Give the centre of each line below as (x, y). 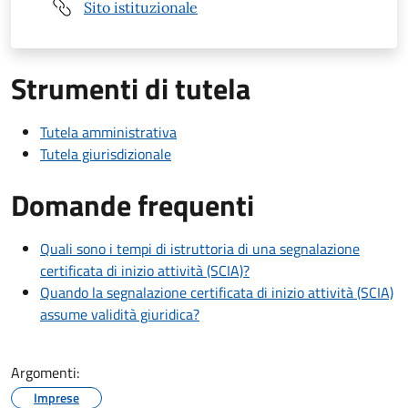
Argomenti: (45, 373)
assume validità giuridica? (120, 315)
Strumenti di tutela (131, 89)
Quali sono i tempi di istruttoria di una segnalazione (200, 249)
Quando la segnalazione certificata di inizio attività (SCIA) (217, 293)
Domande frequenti (133, 205)
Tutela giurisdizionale (106, 154)
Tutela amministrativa (108, 133)
